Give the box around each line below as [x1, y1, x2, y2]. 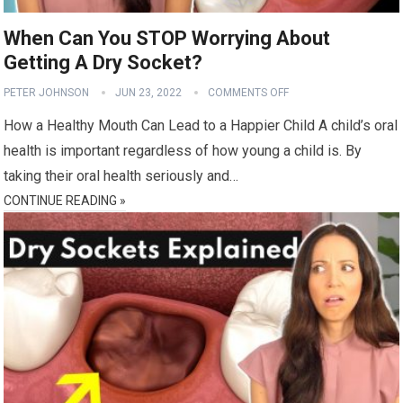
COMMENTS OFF [208, 85, 290, 99]
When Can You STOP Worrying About [4, 26, 331, 49]
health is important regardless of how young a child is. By [4, 141, 363, 159]
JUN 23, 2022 [115, 85, 183, 99]
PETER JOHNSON [4, 85, 90, 99]
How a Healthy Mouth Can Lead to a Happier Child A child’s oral [4, 116, 399, 134]
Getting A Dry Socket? [4, 50, 203, 74]
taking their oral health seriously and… [4, 166, 239, 184]
